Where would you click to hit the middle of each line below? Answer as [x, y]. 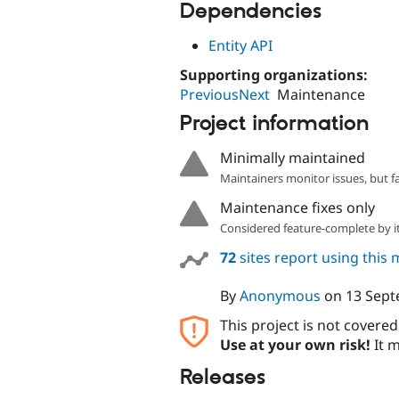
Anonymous [280, 296]
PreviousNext [225, 95]
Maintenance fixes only [297, 208]
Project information [274, 123]
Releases [223, 377]
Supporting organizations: [276, 75]
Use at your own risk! [295, 345]
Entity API [240, 46]
